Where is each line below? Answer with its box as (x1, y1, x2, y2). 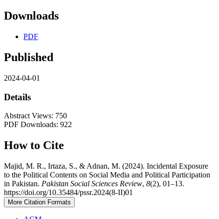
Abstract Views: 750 (4, 111, 67, 120)
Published (4, 50, 53, 64)
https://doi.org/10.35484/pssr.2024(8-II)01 (4, 188, 133, 197)
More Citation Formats (8, 198, 71, 206)
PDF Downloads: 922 (4, 120, 72, 129)
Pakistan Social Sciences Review (42, 179, 142, 188)
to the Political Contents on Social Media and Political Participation (4, 171, 210, 179)
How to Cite (4, 139, 64, 152)
